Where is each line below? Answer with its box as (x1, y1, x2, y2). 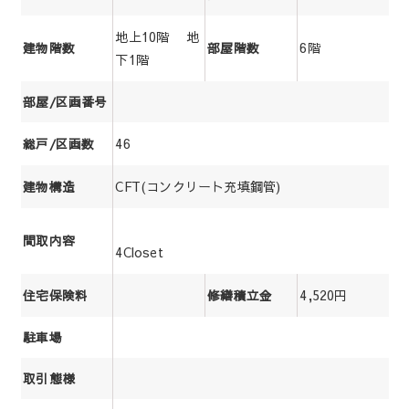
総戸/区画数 (23, 134, 95, 152)
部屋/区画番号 (23, 92, 108, 110)
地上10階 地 (115, 26, 199, 46)
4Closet (115, 242, 163, 261)
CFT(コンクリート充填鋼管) (115, 176, 281, 195)
